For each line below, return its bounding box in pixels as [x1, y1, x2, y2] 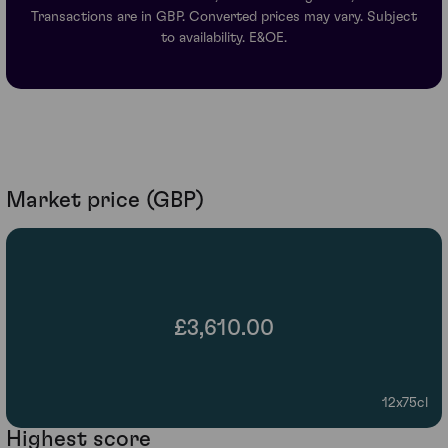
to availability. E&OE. [161, 31, 287, 46]
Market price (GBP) [6, 189, 204, 212]
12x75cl [382, 395, 428, 410]
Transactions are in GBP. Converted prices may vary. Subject [31, 10, 417, 25]
